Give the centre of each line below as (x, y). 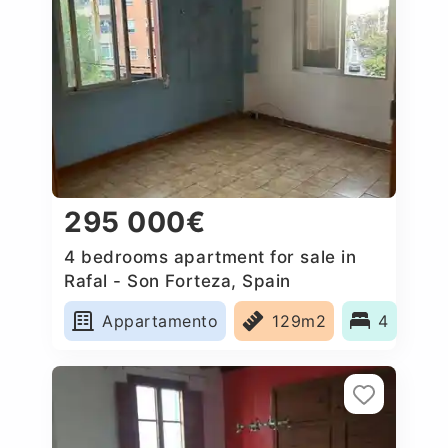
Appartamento (160, 320)
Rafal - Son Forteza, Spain (178, 280)
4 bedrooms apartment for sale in (210, 256)
